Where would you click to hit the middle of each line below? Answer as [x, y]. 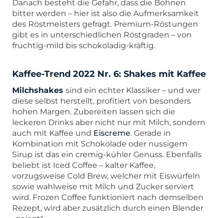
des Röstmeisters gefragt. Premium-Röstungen [105, 24]
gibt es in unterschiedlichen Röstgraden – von [102, 35]
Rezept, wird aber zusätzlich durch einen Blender [108, 208]
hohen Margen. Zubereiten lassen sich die [94, 111]
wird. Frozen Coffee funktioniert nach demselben [108, 197]
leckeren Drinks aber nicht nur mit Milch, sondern [109, 122]
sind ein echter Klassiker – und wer [133, 90]
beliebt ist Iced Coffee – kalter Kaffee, [84, 165]
